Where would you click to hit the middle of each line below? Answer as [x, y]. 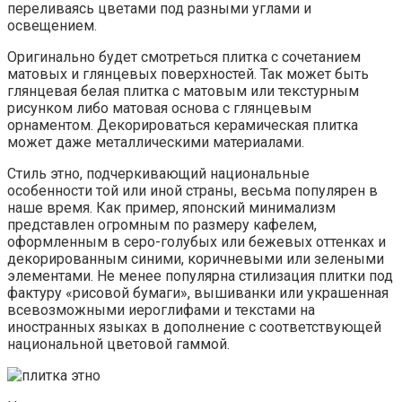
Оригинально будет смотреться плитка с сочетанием [184, 57]
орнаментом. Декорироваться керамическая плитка [183, 125]
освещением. [52, 25]
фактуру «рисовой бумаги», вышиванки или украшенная [198, 293]
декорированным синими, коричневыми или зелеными [196, 258]
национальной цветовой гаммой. [118, 344]
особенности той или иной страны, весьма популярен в [192, 190]
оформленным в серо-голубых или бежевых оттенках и [197, 241]
